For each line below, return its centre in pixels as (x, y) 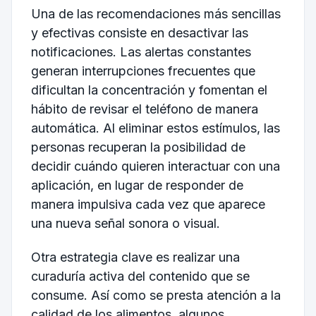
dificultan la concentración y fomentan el (149, 90)
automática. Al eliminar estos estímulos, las (155, 128)
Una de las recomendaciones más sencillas (156, 13)
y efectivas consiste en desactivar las (139, 32)
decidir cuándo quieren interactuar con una (155, 166)
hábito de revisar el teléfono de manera (144, 109)
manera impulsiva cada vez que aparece (148, 204)
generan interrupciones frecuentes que (143, 71)
